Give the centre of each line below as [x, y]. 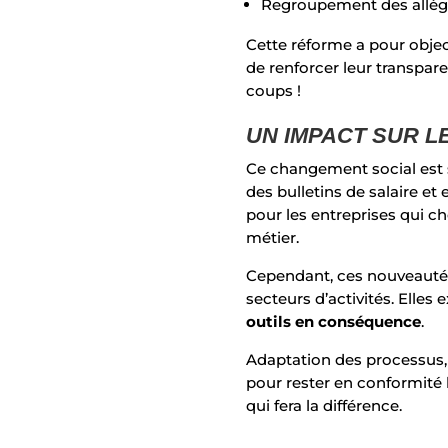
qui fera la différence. [324, 406]
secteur [275, 299]
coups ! [276, 90]
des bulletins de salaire [334, 192]
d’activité [347, 299]
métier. [275, 238]
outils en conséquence [334, 322]
